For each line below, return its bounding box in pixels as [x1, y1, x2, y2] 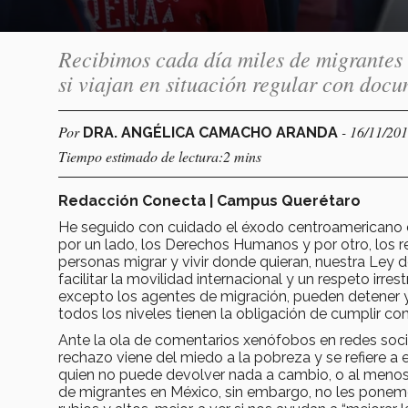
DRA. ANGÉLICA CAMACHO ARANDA [83, 123, 342, 141]
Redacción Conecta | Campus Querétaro [58, 191, 361, 209]
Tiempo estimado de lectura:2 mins [58, 146, 261, 166]
